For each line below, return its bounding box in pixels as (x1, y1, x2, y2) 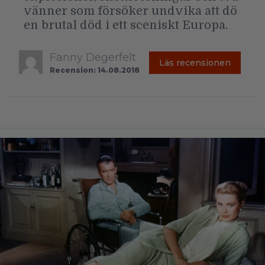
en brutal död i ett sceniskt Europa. (24, 18, 228, 32)
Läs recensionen (159, 57, 231, 68)
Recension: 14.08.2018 (50, 65, 140, 75)
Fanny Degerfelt (50, 50, 136, 64)
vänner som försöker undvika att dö (24, 4, 237, 18)
